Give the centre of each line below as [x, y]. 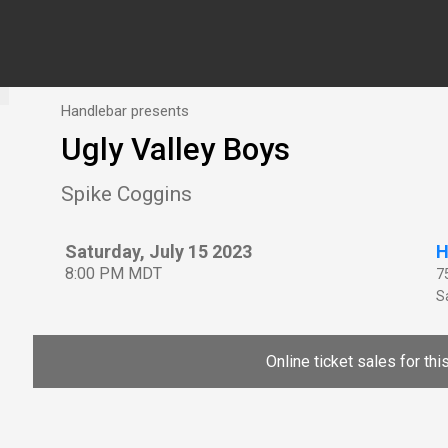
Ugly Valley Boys [175, 150]
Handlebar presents [125, 110]
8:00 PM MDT [113, 273]
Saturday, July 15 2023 [158, 251]
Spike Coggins [126, 193]
